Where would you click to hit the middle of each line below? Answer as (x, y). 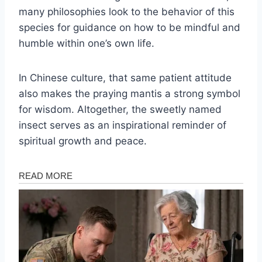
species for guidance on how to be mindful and (130, 27)
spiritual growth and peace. (83, 141)
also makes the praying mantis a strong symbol (130, 93)
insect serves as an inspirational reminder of (123, 125)
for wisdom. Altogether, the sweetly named (120, 109)
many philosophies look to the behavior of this (127, 11)
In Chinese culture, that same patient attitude (125, 77)
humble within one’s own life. (87, 43)
